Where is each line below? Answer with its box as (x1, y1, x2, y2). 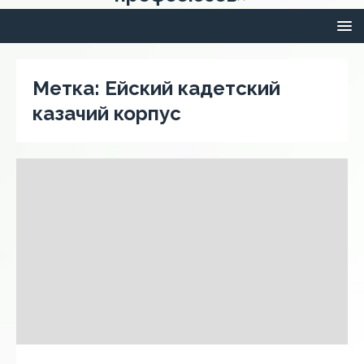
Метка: (32, 76, 105, 100)
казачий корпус (32, 102, 181, 125)
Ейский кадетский (105, 76, 280, 100)
